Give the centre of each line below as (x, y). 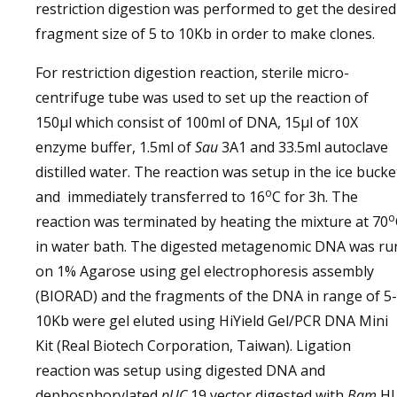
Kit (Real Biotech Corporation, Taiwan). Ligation (193, 346)
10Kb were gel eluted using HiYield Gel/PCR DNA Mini (212, 321)
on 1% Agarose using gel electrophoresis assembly (205, 271)
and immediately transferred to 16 (150, 197)
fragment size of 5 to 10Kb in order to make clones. (205, 34)
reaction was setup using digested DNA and (180, 370)
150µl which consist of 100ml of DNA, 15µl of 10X (197, 122)
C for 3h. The (315, 197)
